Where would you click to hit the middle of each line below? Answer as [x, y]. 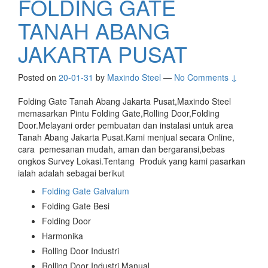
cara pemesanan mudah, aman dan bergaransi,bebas [121, 149]
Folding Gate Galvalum [86, 191]
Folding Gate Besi [76, 206]
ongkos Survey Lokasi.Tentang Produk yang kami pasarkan [132, 161]
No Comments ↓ [206, 77]
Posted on [38, 77]
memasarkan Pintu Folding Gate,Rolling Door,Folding [119, 113]
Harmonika [63, 236]
